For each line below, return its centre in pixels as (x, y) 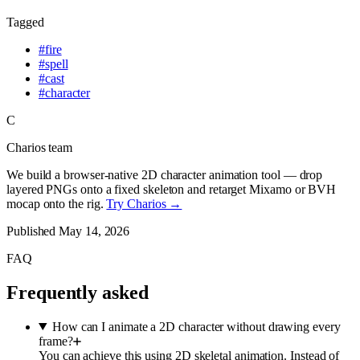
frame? (56, 341)
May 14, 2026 (94, 231)
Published (33, 231)
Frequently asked (78, 292)
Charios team (40, 147)
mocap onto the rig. (55, 204)
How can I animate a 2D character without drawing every (196, 326)
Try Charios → (144, 204)
